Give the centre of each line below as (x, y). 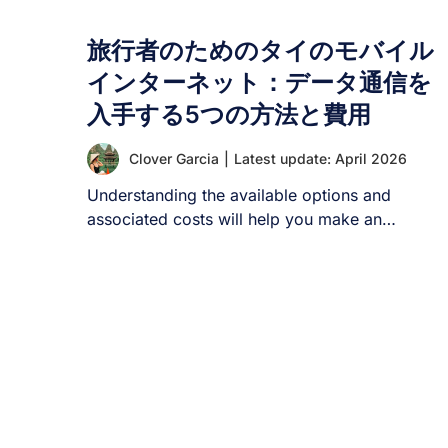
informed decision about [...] (195, 243)
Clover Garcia (174, 158)
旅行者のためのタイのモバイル (260, 50)
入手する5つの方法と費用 (229, 114)
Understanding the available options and (239, 195)
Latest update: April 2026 (320, 158)
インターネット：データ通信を (259, 82)
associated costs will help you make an (234, 219)
